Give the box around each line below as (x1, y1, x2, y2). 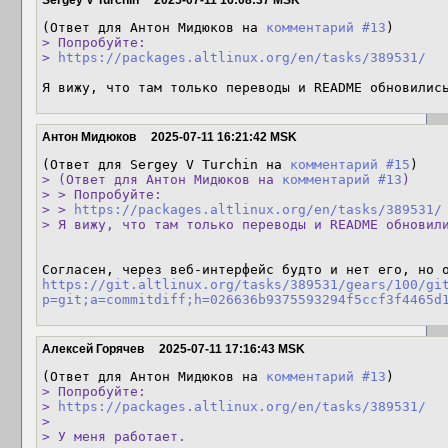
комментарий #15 (290, 157, 410, 172)
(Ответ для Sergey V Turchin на (42, 157, 290, 172)
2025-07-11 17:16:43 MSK (159, 342, 305, 356)
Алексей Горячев (42, 342, 144, 356)
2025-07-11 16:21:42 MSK (151, 130, 297, 144)
